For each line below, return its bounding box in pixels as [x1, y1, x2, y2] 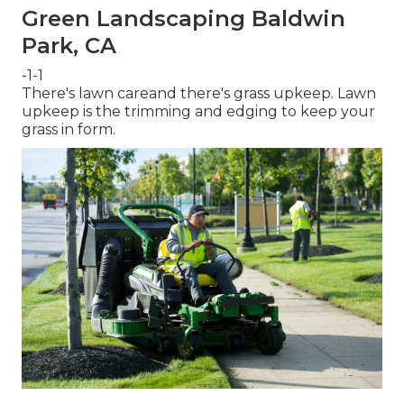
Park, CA [22, 32, 116, 60]
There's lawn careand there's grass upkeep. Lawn [22, 85, 376, 103]
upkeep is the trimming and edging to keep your [22, 103, 375, 121]
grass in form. [22, 121, 115, 139]
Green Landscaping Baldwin [22, 5, 345, 32]
